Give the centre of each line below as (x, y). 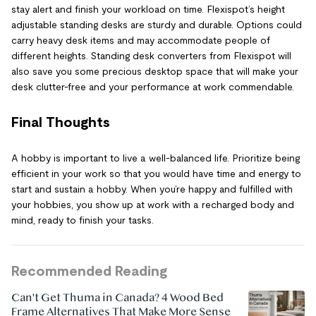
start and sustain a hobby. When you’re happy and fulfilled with (152, 189)
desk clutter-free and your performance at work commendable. (153, 86)
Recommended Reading (89, 271)
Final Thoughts (61, 122)
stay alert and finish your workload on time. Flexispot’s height (148, 9)
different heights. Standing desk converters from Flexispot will (151, 55)
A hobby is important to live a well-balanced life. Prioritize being (156, 158)
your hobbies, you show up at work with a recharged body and (153, 204)
